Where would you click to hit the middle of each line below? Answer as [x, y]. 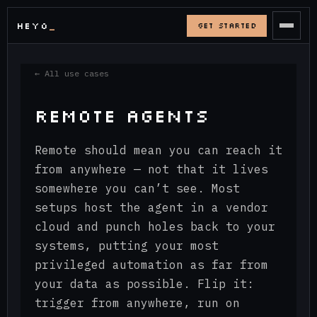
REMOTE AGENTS [122, 116]
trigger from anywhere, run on [137, 303]
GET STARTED [226, 25]
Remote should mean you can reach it [158, 150]
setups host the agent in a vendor [151, 208]
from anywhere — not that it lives [151, 169]
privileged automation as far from [151, 265]
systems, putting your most [126, 246]
